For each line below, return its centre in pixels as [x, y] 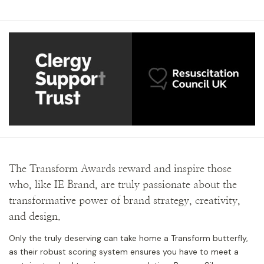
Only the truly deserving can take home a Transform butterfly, [128, 238]
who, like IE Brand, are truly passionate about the [123, 185]
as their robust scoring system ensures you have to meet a [124, 252]
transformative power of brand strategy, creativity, [125, 201]
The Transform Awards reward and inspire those [120, 169]
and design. [36, 217]
